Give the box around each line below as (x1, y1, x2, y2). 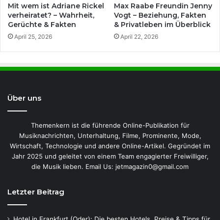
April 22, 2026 (120, 32, 158, 40)
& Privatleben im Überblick (114, 20, 211, 29)
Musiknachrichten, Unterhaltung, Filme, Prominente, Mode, (19, 131, 201, 139)
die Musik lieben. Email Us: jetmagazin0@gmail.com (31, 162, 189, 170)
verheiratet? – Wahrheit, (8, 10, 94, 20)
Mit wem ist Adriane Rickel (8, 1, 104, 10)
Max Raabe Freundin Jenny (114, 1, 212, 10)
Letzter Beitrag (7, 187, 64, 196)
